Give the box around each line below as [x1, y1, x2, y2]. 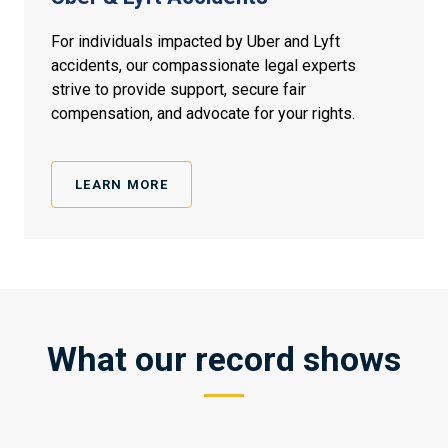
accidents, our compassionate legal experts [51, 56, 356, 76]
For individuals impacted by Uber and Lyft [51, 32, 340, 52]
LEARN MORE [75, 177, 168, 193]
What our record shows [47, 339, 401, 380]
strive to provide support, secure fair [51, 80, 306, 100]
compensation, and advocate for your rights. [51, 104, 355, 124]
